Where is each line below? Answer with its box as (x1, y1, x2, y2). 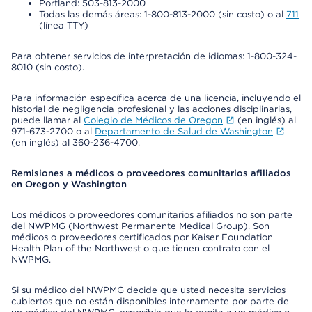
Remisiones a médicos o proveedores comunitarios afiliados (11, 168, 291, 178)
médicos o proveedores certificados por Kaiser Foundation (11, 232, 273, 242)
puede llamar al (11, 115, 84, 125)
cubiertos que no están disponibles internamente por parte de (11, 296, 289, 306)
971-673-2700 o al (11, 126, 95, 136)
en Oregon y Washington (11, 179, 127, 189)
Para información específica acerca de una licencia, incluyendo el (11, 93, 301, 103)
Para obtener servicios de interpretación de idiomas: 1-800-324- (11, 51, 297, 61)
